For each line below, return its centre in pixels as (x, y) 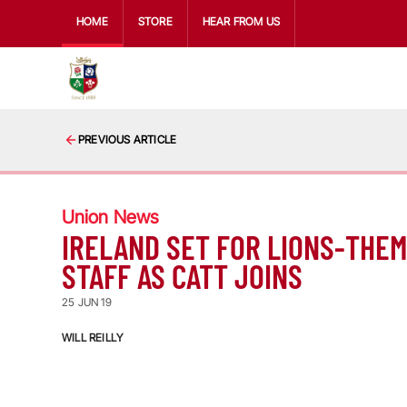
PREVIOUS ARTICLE (128, 139)
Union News (110, 217)
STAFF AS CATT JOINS (182, 276)
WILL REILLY (93, 338)
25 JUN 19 (87, 302)
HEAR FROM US (241, 21)
